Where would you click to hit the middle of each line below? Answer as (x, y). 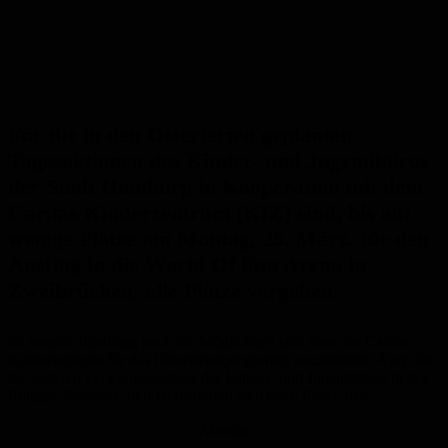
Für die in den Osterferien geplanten (180, 135)
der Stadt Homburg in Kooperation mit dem (215, 187)
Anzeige (224, 430)
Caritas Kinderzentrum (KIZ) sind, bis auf (209, 213)
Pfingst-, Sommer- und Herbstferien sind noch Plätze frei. (188, 396)
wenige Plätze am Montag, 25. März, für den (218, 239)
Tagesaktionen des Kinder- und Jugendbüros (218, 161)
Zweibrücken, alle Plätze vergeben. (173, 291)
